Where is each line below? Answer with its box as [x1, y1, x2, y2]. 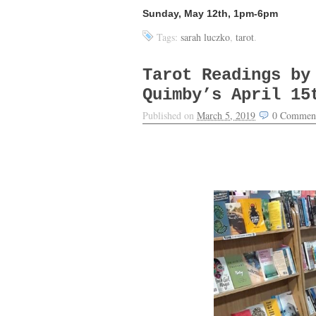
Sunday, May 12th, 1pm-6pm [142, 7, 278, 19]
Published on [142, 109, 197, 123]
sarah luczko [181, 30, 230, 44]
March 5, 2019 [197, 109, 255, 123]
